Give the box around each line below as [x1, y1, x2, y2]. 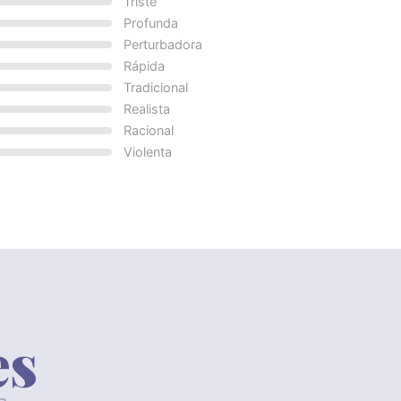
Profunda [123, 14, 178, 30]
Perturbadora [123, 36, 202, 52]
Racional [123, 122, 174, 138]
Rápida [123, 57, 165, 73]
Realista [123, 100, 170, 116]
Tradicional [123, 79, 188, 95]
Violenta [123, 143, 172, 159]
